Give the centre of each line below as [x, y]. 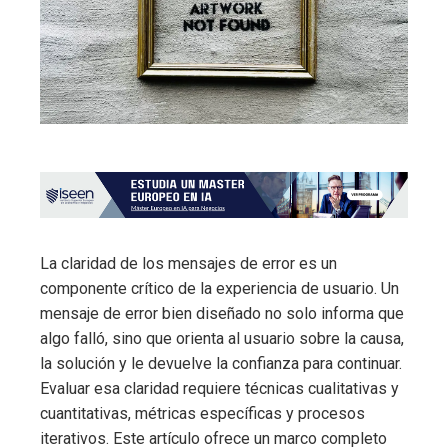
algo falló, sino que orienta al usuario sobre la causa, [222, 338]
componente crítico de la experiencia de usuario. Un [219, 288]
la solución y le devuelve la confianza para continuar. [221, 363]
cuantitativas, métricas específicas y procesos [202, 413]
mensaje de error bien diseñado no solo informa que [222, 313]
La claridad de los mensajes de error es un [188, 263]
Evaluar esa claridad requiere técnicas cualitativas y [219, 388]
